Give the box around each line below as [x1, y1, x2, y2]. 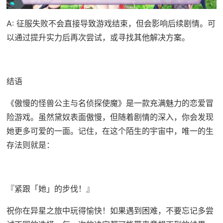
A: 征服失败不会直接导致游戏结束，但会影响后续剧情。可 [6, 18, 216, 29]
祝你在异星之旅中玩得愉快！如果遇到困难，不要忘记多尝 [6, 206, 214, 216]
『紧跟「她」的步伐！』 [6, 184, 94, 194]
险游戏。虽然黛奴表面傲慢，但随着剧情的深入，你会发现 [6, 112, 214, 122]
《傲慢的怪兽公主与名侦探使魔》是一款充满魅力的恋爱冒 [6, 98, 214, 109]
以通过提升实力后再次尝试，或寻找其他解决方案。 [6, 32, 190, 43]
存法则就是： [6, 140, 54, 150]
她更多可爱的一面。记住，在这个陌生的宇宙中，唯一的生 [6, 126, 214, 136]
